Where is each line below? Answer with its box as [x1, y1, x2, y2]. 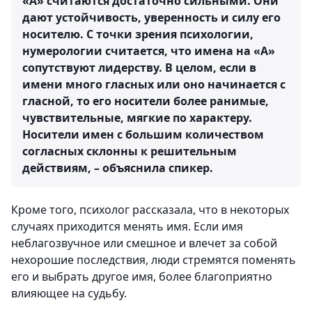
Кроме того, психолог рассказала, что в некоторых [11, 201, 289, 217]
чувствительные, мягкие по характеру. [22, 109, 252, 125]
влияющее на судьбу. [11, 285, 127, 301]
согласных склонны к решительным [22, 143, 237, 159]
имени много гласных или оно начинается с [22, 76, 286, 92]
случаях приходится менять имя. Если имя [11, 218, 243, 234]
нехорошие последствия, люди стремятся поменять [11, 251, 296, 267]
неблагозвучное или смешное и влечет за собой [11, 235, 277, 251]
